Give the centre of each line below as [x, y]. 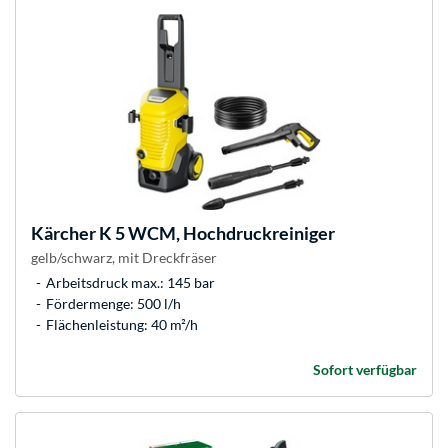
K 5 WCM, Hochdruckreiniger [215, 233]
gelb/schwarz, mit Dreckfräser [124, 258]
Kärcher [63, 233]
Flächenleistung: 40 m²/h [122, 325]
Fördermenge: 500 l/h [113, 304]
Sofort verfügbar [365, 370]
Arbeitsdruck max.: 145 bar [130, 283]
